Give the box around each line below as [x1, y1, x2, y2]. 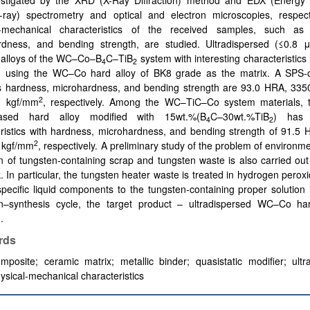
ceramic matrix [44, 254, 112, 268]
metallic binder [120, 254, 188, 268]
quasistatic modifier [196, 254, 284, 268]
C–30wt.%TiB [210, 109, 270, 123]
